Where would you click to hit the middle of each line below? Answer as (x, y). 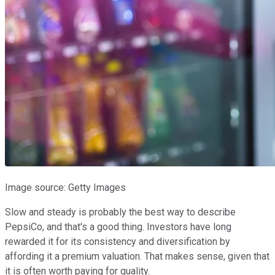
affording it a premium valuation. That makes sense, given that (137, 256)
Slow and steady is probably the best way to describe (120, 212)
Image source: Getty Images (65, 187)
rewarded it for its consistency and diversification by (118, 241)
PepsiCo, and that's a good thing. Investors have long (118, 227)
